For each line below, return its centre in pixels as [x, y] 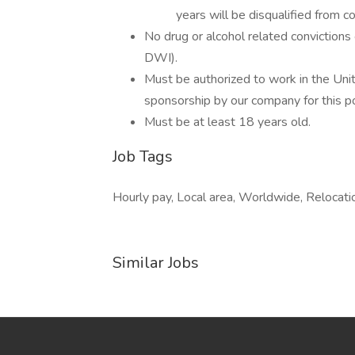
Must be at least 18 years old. [227, 122]
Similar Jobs [156, 263]
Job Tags [143, 157]
